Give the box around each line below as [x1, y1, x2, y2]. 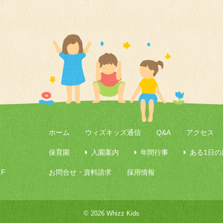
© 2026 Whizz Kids [84, 209, 139, 217]
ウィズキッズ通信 [85, 128, 141, 136]
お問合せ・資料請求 [48, 168, 111, 176]
